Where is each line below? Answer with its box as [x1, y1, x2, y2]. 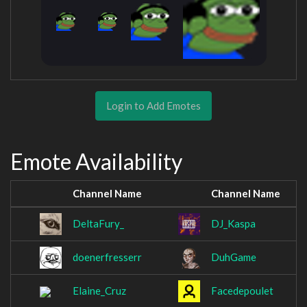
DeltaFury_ [73, 217, 124, 230]
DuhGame [211, 251, 256, 264]
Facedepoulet [211, 284, 273, 297]
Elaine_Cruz [73, 284, 126, 297]
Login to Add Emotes [106, 99, 201, 112]
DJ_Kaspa [211, 217, 256, 230]
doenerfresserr [73, 251, 142, 264]
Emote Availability [10, 147, 182, 175]
